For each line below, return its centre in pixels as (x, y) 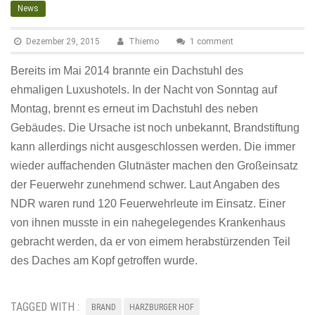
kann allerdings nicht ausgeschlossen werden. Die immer (153, 146)
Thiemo (144, 41)
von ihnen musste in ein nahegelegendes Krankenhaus (148, 222)
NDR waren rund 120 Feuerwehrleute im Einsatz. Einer (148, 203)
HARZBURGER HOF (162, 307)
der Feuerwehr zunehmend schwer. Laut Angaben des (145, 184)
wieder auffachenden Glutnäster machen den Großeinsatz (154, 165)
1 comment (212, 41)
